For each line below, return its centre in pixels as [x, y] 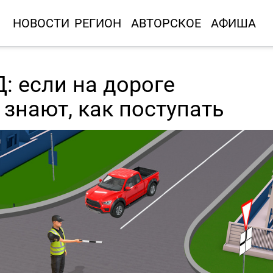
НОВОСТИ [41, 23]
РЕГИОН [97, 23]
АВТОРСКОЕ [166, 23]
